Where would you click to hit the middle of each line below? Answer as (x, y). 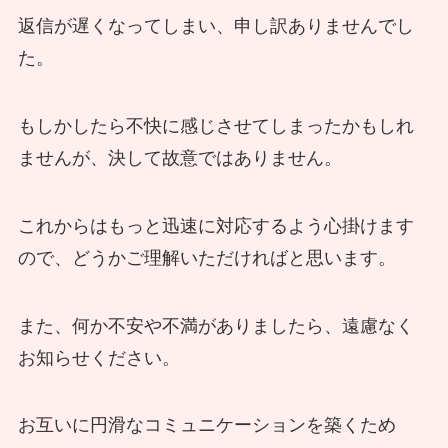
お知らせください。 (98, 357)
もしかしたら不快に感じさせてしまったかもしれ (215, 125)
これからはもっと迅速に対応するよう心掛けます (215, 225)
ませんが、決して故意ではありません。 (179, 157)
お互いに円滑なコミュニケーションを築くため (206, 425)
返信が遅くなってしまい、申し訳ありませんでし (215, 26)
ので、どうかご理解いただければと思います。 (206, 257)
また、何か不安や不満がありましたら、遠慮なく (215, 325)
